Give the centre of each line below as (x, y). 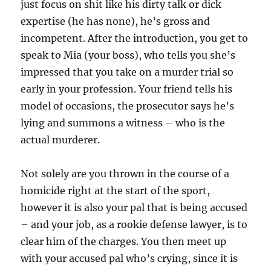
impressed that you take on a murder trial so (127, 72)
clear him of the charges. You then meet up (124, 241)
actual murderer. (60, 140)
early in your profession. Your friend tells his (127, 89)
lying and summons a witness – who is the (123, 123)
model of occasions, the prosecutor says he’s (128, 106)
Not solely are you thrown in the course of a (125, 174)
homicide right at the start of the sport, (116, 191)
